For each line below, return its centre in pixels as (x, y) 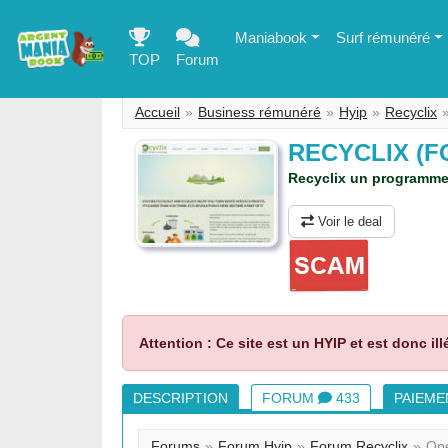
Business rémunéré (259, 112)
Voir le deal (348, 221)
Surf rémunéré (382, 37)
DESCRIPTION (180, 398)
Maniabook (270, 37)
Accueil (157, 112)
